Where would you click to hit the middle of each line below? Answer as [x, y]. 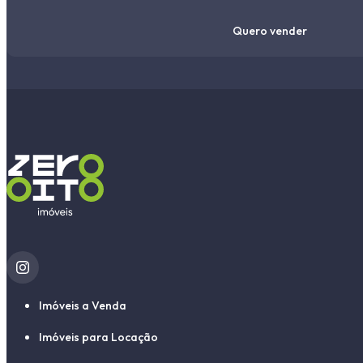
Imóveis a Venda [83, 306]
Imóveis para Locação [98, 337]
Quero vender [269, 30]
